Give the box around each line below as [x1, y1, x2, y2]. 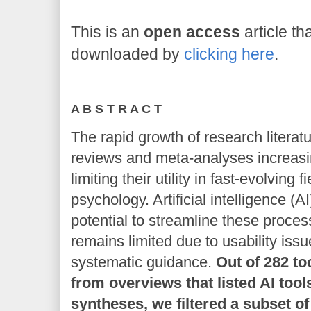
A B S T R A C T [71, 102, 162, 116]
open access [144, 23, 240, 41]
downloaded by [71, 45, 184, 63]
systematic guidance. [71, 253, 216, 271]
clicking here [184, 45, 274, 63]
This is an [71, 23, 144, 41]
